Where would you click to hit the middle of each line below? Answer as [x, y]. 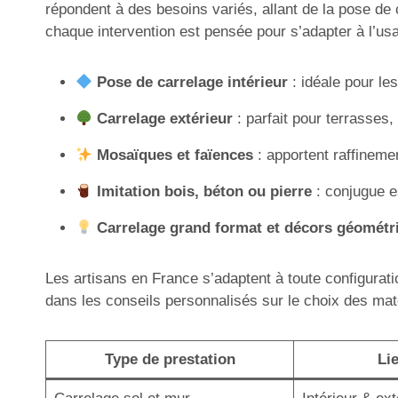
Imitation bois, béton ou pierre [205, 191]
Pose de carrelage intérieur [193, 82]
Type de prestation [170, 359]
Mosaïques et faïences [175, 155]
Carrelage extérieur [165, 119]
